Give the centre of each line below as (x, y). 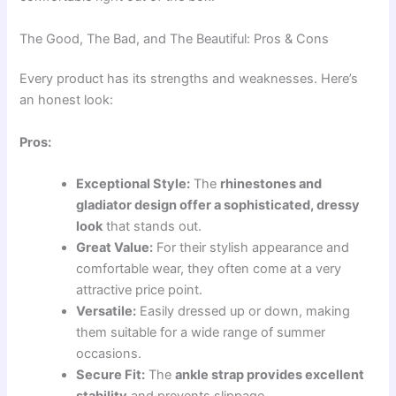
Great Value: (115, 248)
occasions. (109, 354)
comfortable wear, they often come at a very (209, 269)
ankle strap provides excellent (270, 375)
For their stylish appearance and (251, 248)
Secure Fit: (111, 375)
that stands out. (152, 227)
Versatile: (107, 312)
